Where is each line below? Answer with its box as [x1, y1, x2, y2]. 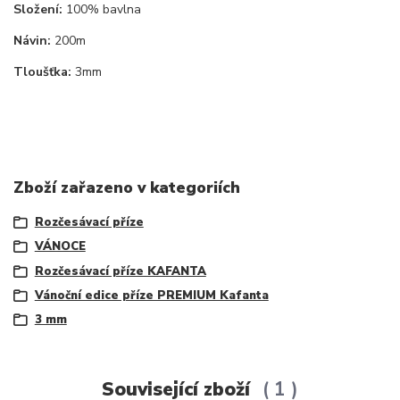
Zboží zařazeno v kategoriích [13, 177, 240, 199]
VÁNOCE [34, 238, 86, 255]
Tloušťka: [13, 62, 71, 80]
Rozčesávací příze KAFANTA [34, 262, 206, 279]
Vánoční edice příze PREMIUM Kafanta [34, 287, 269, 304]
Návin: [13, 31, 51, 49]
